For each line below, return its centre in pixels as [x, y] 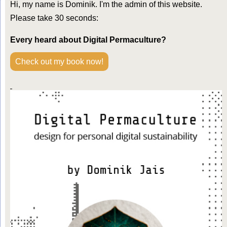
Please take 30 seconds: [54, 18]
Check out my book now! [59, 61]
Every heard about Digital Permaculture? [89, 40]
